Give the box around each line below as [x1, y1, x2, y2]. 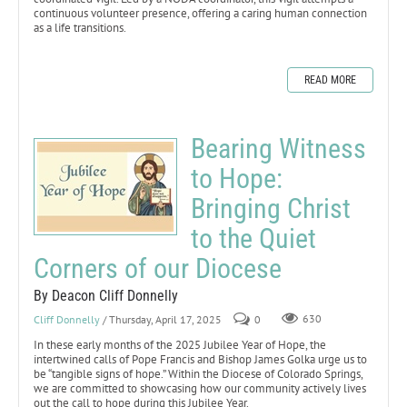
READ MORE [304, 73, 356, 86]
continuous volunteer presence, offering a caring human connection [34, 5, 367, 21]
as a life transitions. [34, 19, 126, 35]
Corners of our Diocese [34, 252, 282, 284]
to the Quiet [191, 222, 316, 254]
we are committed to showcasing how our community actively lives [34, 380, 366, 396]
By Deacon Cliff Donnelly [34, 286, 178, 304]
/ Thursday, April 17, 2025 [103, 312, 222, 326]
